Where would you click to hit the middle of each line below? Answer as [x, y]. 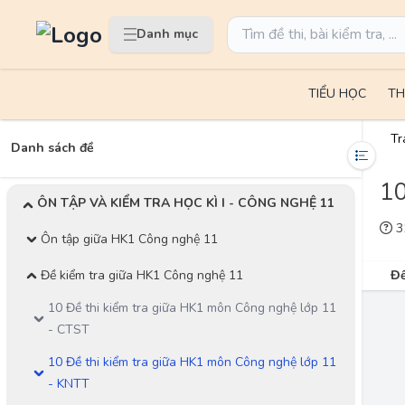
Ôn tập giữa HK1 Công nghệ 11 [129, 239]
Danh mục [167, 34]
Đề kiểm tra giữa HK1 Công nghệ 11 [142, 275]
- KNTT [69, 384]
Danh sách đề [52, 148]
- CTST [69, 330]
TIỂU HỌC [337, 94]
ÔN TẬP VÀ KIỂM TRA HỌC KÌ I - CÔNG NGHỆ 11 [186, 203]
